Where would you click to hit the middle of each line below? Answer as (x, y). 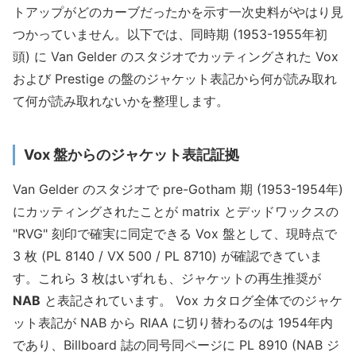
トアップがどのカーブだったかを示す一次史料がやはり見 (178, 12)
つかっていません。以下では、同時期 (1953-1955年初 (170, 34)
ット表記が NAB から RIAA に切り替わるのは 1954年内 (173, 323)
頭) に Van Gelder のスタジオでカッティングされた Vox (176, 56)
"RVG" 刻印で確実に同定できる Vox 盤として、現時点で (175, 234)
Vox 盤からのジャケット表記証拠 (131, 155)
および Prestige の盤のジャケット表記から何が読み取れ (175, 78)
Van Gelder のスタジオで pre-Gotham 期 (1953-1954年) (178, 190)
